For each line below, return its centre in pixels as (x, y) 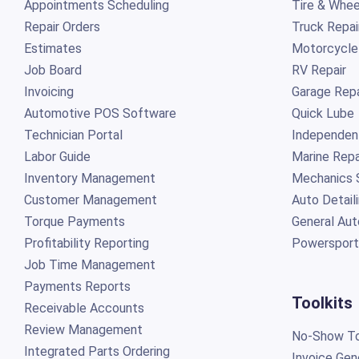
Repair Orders (62, 26)
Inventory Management (89, 178)
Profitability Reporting (86, 243)
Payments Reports (77, 286)
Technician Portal (73, 135)
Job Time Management (89, 264)
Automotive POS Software (100, 113)
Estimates (52, 48)
